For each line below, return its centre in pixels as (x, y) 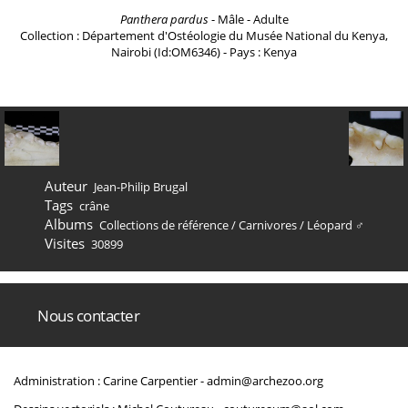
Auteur (66, 186)
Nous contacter (88, 316)
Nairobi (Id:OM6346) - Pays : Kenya (204, 52)
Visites (64, 243)
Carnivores (268, 225)
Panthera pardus (164, 19)
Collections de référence (164, 225)
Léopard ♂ (336, 225)
